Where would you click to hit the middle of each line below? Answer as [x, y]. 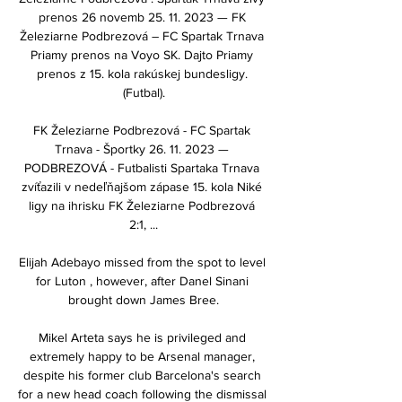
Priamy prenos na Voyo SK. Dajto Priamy [142, 54]
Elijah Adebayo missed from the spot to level [142, 262]
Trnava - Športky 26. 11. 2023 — [142, 149]
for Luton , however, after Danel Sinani [142, 280]
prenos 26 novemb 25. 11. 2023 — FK [142, 17]
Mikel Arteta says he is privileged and [142, 337]
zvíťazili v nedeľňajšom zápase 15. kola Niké [142, 186]
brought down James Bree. [144, 299]
